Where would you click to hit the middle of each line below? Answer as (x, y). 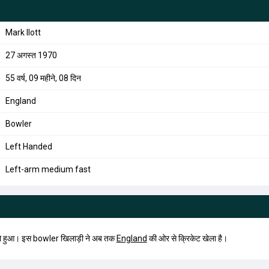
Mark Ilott (23, 32)
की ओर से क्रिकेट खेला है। (187, 238)
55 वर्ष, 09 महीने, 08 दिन (43, 78)
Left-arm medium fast (48, 169)
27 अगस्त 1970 (31, 55)
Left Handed (29, 147)
